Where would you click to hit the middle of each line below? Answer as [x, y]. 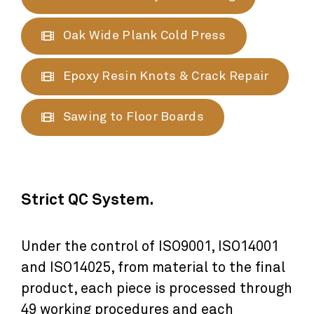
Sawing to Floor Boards [133, 117]
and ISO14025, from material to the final [153, 268]
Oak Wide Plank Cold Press [144, 35]
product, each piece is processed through [156, 289]
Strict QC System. [87, 200]
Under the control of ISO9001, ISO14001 [150, 247]
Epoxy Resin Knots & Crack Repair [166, 76]
